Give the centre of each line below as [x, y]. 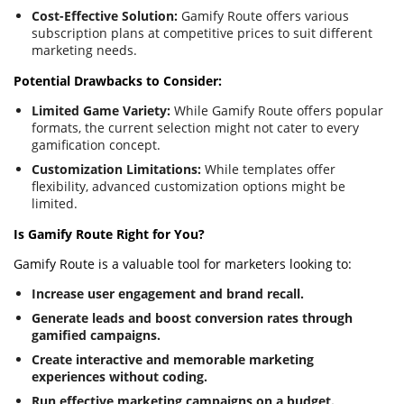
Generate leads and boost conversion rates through [192, 317]
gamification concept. [96, 144]
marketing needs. [84, 50]
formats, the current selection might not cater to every [195, 127]
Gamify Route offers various [263, 15]
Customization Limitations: [116, 169]
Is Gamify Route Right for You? [109, 234]
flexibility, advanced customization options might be [188, 186]
